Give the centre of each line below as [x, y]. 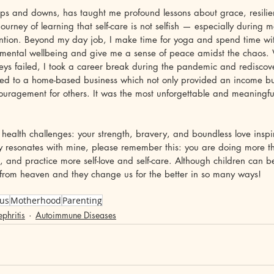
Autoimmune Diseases [76, 215]
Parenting [82, 201]
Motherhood [36, 201]
